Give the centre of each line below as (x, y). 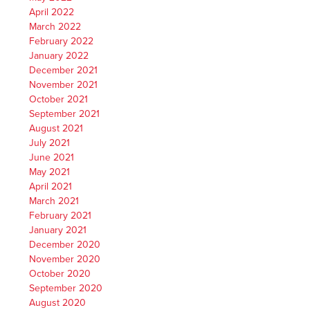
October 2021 (59, 100)
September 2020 (66, 289)
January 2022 (59, 56)
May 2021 (50, 172)
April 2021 (51, 187)
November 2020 (65, 259)
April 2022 (52, 12)
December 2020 (65, 245)
